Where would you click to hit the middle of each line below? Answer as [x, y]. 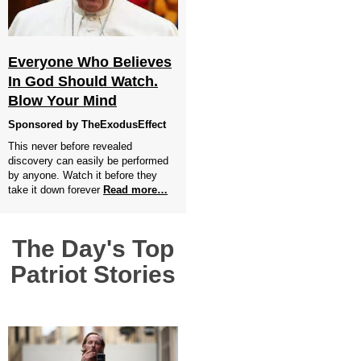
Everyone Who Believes [90, 62]
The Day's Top [93, 249]
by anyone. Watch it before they [83, 175]
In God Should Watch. [83, 81]
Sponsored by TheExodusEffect [87, 124]
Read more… [135, 190]
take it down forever [54, 190]
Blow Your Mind [62, 101]
